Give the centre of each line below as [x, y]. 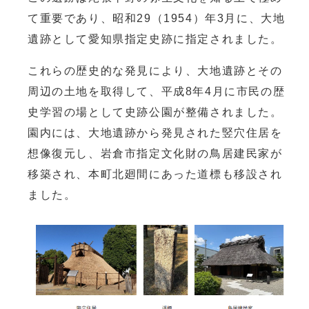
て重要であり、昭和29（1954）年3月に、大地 [157, 19]
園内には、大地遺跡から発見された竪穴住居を [155, 133]
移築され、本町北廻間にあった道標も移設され [155, 175]
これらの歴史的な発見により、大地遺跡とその [155, 71]
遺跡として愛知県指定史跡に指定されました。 [157, 39]
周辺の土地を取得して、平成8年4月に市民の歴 [157, 92]
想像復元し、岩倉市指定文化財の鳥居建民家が [155, 154]
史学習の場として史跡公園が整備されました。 [155, 112]
